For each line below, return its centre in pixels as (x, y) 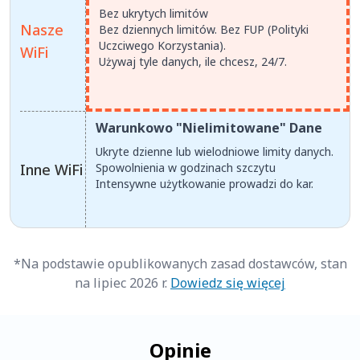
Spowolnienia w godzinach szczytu (186, 168)
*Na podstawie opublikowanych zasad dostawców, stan (180, 264)
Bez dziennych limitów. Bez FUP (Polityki (204, 30)
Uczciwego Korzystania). (162, 46)
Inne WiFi (51, 170)
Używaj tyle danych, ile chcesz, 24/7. (193, 62)
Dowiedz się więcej (228, 283)
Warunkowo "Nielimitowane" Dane (209, 128)
